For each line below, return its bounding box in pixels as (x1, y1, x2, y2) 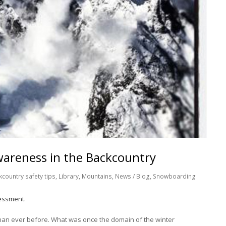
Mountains (82, 172, 112, 181)
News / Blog (115, 172, 150, 181)
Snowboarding (153, 172, 196, 181)
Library (59, 172, 79, 181)
